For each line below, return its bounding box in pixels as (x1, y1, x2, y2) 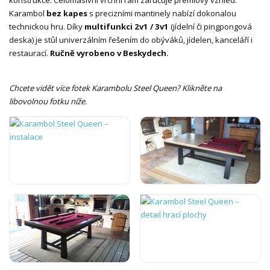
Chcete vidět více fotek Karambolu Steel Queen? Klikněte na (9, 82, 222, 93)
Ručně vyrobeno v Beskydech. (50, 47, 169, 58)
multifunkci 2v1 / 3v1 (84, 20, 169, 32)
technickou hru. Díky (9, 20, 84, 32)
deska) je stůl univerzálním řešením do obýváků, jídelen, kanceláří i (9, 34, 253, 45)
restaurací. (9, 47, 50, 58)
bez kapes (46, 7, 87, 19)
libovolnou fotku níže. (9, 95, 87, 107)
